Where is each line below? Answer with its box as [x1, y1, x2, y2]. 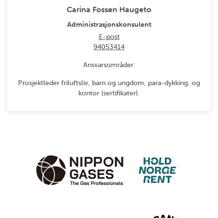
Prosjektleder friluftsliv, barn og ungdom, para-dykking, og [18, 78, 200, 87]
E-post [98, 32, 120, 41]
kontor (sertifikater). [78, 89, 140, 97]
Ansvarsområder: [83, 60, 135, 69]
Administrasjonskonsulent [67, 20, 151, 29]
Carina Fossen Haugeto [67, 4, 151, 14]
